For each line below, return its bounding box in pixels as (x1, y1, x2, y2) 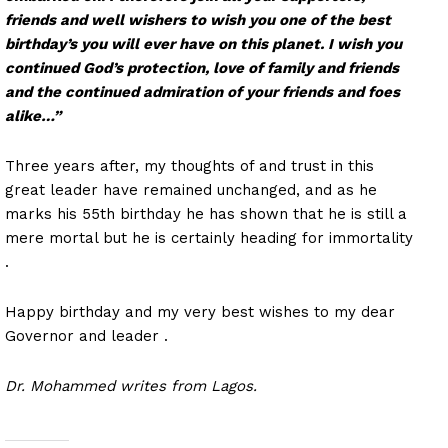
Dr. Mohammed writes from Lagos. (5, 376, 257, 395)
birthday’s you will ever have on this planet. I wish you (5, 34, 402, 53)
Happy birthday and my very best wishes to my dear (5, 302, 395, 321)
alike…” (5, 106, 61, 125)
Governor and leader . (5, 326, 168, 345)
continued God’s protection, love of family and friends (5, 58, 399, 77)
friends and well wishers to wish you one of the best (5, 10, 391, 29)
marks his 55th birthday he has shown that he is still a (5, 204, 407, 223)
